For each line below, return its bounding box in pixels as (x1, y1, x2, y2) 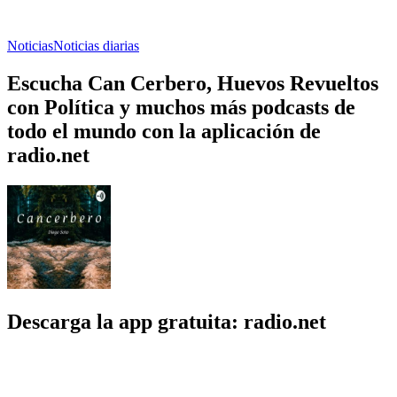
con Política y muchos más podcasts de (7, 95, 355, 119)
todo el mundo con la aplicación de (7, 119, 321, 143)
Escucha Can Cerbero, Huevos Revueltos (7, 71, 378, 95)
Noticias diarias (53, 37, 139, 53)
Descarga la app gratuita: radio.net (7, 309, 326, 333)
